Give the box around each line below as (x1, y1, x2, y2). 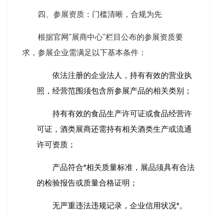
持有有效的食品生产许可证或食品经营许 (52, 109, 192, 118)
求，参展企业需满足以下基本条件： (22, 48, 146, 57)
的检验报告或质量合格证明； (37, 178, 138, 187)
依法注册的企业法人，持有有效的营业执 (52, 71, 192, 79)
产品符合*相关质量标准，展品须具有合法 (52, 163, 195, 171)
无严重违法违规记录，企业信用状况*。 (52, 201, 187, 210)
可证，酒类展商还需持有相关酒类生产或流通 (37, 124, 192, 133)
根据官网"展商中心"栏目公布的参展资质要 (38, 32, 183, 41)
